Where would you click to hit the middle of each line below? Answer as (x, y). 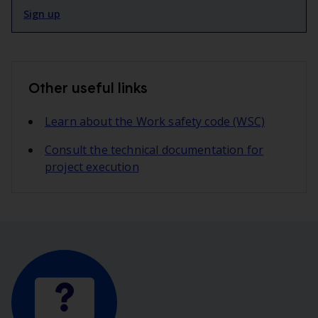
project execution (92, 167)
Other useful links (88, 88)
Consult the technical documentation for (154, 150)
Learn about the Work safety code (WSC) (155, 122)
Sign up (42, 14)
